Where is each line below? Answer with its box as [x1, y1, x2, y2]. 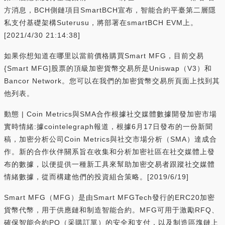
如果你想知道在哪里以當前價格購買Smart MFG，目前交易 [4, 51, 204, 60]
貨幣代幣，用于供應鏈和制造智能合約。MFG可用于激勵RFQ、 [4, 205, 219, 214]
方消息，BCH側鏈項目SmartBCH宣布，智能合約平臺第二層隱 [4, 6, 216, 14]
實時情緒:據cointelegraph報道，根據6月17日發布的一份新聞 [4, 122, 213, 131]
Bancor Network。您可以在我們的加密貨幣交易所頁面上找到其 [4, 76, 220, 85]
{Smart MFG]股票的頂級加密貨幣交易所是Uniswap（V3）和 [4, 64, 212, 72]
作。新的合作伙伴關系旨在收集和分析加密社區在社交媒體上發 [4, 147, 215, 156]
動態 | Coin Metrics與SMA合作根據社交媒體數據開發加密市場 [4, 109, 217, 118]
